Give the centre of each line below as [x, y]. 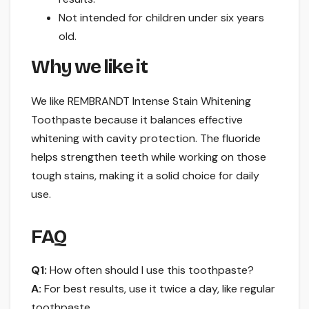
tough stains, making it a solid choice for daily [145, 175]
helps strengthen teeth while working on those [149, 157]
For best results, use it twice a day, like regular [158, 289]
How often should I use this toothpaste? [150, 270]
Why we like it [89, 67]
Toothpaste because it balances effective [137, 119]
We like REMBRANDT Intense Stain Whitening [141, 101]
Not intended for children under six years [161, 17]
